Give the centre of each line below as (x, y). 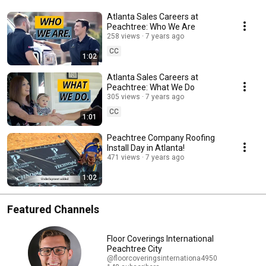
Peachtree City (134, 249)
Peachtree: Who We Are (151, 27)
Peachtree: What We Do (151, 88)
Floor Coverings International (160, 239)
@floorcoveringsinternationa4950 (162, 259)
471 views (123, 158)
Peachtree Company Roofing (161, 138)
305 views (123, 97)
